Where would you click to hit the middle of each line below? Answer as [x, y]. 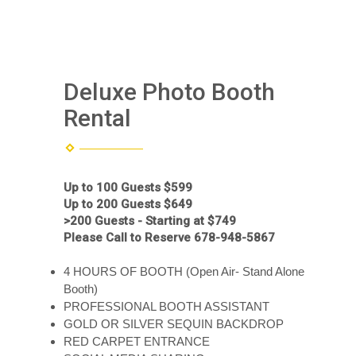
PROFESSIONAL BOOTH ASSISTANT [166, 306]
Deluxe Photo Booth [169, 92]
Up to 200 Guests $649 [128, 204]
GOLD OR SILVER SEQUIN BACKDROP [174, 324]
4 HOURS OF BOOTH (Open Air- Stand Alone [184, 271]
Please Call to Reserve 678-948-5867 [172, 238]
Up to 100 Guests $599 [130, 188]
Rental [97, 118]
